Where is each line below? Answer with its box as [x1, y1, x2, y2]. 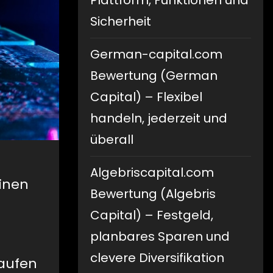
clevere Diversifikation [90, 249, 224, 267]
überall [90, 131, 133, 149]
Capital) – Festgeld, [90, 207, 213, 224]
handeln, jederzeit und [90, 110, 227, 127]
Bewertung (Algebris [90, 185, 216, 203]
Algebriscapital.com [90, 164, 214, 182]
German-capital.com [90, 46, 222, 63]
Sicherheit [90, 13, 151, 30]
